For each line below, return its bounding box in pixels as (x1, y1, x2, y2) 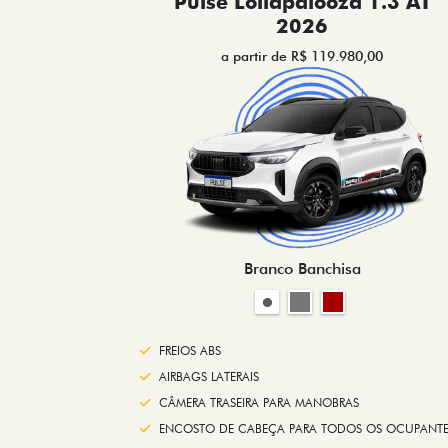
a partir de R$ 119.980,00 (221, 48, 383, 65)
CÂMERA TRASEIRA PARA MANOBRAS (159, 395, 359, 411)
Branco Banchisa (243, 259, 361, 279)
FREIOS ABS (159, 343, 221, 359)
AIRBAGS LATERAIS (159, 369, 259, 385)
